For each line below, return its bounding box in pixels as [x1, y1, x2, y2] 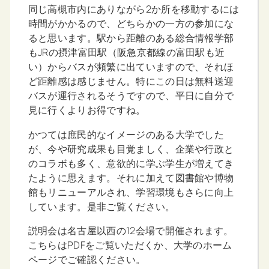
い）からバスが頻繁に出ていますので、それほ [28, 60, 234, 74]
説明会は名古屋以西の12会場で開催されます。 [28, 223, 234, 237]
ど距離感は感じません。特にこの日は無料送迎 [28, 74, 234, 88]
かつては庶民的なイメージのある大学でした [28, 127, 225, 141]
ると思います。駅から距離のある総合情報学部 [28, 31, 234, 45]
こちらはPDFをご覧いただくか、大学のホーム [28, 238, 232, 252]
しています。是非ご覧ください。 [28, 199, 175, 213]
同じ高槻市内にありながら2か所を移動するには [28, 2, 240, 16]
